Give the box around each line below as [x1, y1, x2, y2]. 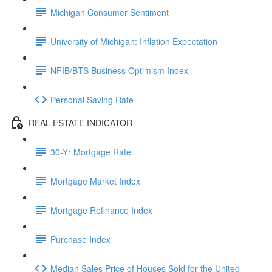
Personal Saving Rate [50, 93, 134, 106]
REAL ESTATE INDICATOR [29, 116, 132, 129]
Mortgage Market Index [50, 174, 140, 187]
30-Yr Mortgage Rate [50, 145, 131, 158]
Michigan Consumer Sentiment [50, 5, 169, 18]
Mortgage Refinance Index [50, 203, 152, 216]
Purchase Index [50, 233, 110, 245]
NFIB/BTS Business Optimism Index [50, 64, 188, 76]
